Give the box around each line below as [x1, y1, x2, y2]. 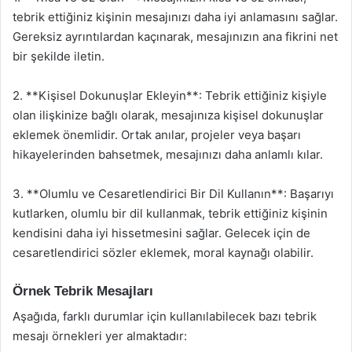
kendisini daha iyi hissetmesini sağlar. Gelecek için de [13, 225, 310, 240]
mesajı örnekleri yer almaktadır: [13, 328, 187, 343]
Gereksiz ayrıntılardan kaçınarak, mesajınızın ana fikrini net [13, 28, 338, 44]
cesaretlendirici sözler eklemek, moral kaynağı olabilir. [13, 244, 313, 260]
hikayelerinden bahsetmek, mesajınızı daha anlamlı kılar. [13, 146, 323, 162]
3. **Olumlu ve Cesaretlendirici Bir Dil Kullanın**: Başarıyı [13, 185, 334, 201]
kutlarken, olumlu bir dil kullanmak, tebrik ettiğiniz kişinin [13, 205, 328, 221]
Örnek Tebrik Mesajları [13, 283, 153, 299]
